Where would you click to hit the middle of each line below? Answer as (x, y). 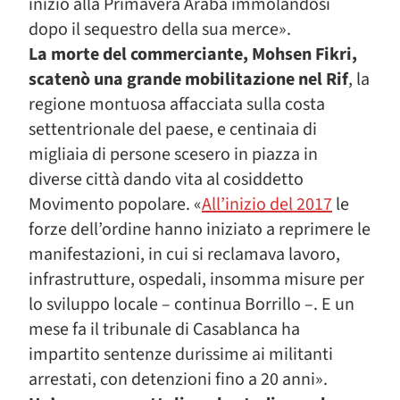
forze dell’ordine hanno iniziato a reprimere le (200, 229)
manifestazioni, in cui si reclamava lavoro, (184, 254)
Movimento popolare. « (115, 204)
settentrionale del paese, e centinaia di (173, 129)
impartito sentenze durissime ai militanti (181, 354)
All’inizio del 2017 (267, 204)
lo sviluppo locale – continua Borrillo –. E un (192, 304)
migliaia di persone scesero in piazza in (173, 154)
